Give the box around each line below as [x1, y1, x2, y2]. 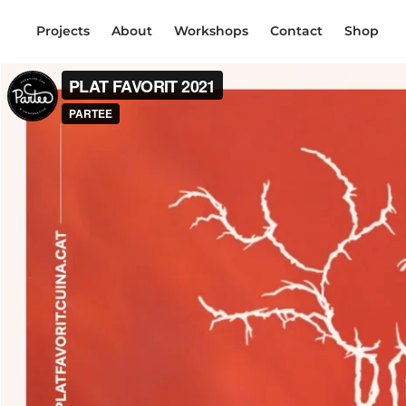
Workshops [174, 21, 249, 42]
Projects [36, 21, 91, 42]
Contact [270, 21, 324, 42]
